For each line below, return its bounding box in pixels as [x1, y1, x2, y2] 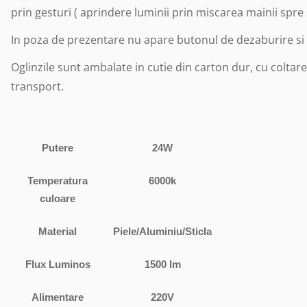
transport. [11, 79, 64, 95]
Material [38, 225, 77, 238]
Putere [42, 142, 73, 154]
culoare [40, 193, 75, 205]
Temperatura [27, 175, 88, 187]
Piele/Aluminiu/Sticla [113, 225, 212, 238]
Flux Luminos [25, 258, 90, 271]
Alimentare [32, 291, 84, 304]
